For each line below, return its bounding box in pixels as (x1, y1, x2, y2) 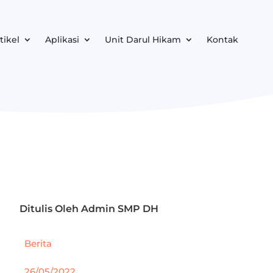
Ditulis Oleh (19, 203, 82, 215)
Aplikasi (45, 34, 79, 45)
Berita (24, 237, 52, 249)
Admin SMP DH (81, 203, 159, 215)
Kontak (207, 34, 238, 45)
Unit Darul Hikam (105, 34, 181, 45)
